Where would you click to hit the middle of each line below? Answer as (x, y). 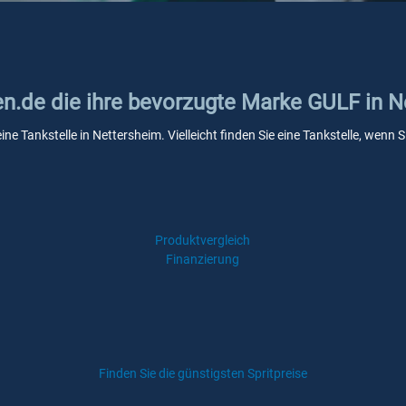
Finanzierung (203, 259)
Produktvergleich (203, 240)
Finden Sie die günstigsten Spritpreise (203, 373)
